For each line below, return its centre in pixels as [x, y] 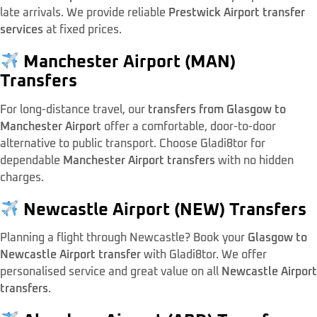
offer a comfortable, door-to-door [189, 126]
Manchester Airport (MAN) [128, 62]
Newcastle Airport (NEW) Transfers [163, 210]
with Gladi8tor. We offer [204, 255]
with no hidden [254, 160]
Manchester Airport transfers [139, 160]
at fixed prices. [82, 29]
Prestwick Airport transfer [237, 12]
